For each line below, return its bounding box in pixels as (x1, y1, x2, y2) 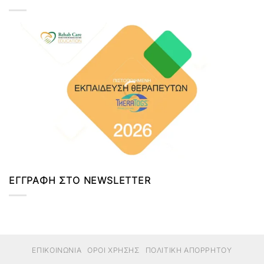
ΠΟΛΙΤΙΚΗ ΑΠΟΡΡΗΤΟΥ (145, 245, 232, 255)
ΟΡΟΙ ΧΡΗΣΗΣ (87, 245, 140, 255)
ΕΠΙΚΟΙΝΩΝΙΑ (32, 245, 82, 255)
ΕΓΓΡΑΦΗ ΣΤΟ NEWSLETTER (9, 174, 151, 187)
